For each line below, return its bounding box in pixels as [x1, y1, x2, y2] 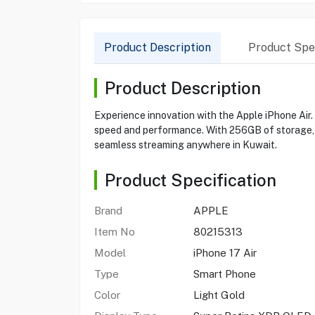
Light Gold [193, 289, 245, 301]
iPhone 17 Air [193, 247, 257, 259]
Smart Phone [193, 268, 256, 280]
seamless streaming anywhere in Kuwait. [94, 139, 277, 150]
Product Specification [104, 170, 276, 190]
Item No [94, 226, 135, 238]
